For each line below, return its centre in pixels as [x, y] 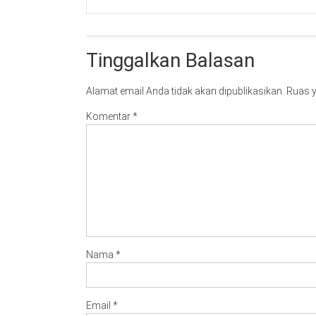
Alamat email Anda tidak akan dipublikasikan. [185, 91]
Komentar [109, 117]
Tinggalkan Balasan [170, 61]
